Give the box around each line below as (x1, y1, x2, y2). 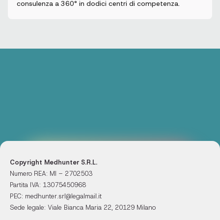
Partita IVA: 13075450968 (10, 181, 86, 189)
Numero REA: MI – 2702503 (10, 169, 92, 178)
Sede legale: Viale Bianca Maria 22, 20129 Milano (10, 203, 156, 212)
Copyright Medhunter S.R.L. (10, 158, 97, 166)
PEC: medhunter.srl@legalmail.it (10, 192, 102, 200)
